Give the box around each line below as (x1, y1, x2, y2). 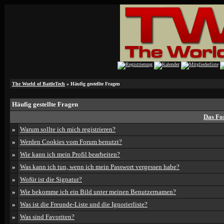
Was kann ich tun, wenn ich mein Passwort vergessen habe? (20, 163, 179, 170)
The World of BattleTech (12, 81, 65, 86)
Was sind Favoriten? (20, 213, 74, 220)
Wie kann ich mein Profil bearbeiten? (20, 150, 120, 158)
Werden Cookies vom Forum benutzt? (20, 138, 122, 145)
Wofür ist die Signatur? (20, 175, 82, 183)
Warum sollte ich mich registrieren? (20, 125, 115, 133)
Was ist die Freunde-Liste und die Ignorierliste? (20, 200, 147, 208)
